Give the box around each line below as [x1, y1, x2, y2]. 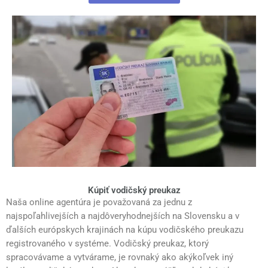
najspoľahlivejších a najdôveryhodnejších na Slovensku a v [6, 210, 239, 221]
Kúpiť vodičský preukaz [87, 184, 181, 196]
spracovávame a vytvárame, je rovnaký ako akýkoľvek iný [6, 251, 233, 263]
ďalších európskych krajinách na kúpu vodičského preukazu [6, 224, 243, 235]
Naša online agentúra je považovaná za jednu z [6, 196, 192, 208]
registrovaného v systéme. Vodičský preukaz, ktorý [6, 237, 209, 249]
